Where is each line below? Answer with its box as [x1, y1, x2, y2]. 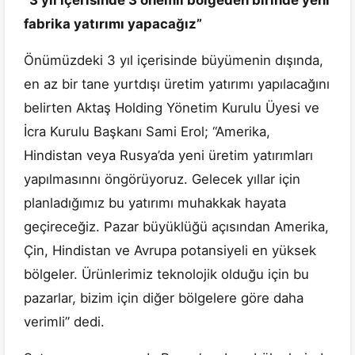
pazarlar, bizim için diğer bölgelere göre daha [24, 290, 303, 307]
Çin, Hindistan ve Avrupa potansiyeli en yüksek [24, 242, 316, 259]
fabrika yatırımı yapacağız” [24, 16, 202, 32]
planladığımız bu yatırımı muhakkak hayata [24, 195, 286, 212]
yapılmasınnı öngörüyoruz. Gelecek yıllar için [24, 171, 300, 188]
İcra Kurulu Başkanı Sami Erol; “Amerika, [24, 124, 270, 140]
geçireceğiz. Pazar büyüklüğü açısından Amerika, [24, 219, 329, 235]
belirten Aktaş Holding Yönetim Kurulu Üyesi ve [24, 100, 319, 116]
